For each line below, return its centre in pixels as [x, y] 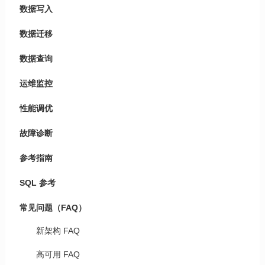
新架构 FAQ [58, 231]
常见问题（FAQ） [53, 208]
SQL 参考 [37, 183]
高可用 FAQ [58, 254]
